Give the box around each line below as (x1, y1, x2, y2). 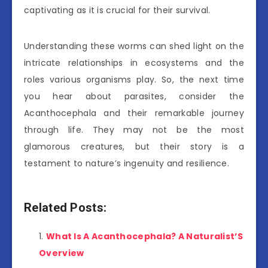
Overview (39, 247, 84, 260)
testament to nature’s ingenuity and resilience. (24, 157, 230, 169)
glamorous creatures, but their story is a (24, 140, 244, 153)
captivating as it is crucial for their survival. (24, 4, 211, 16)
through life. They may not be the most (24, 123, 244, 136)
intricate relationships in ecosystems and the (24, 56, 244, 69)
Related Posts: (24, 200, 107, 215)
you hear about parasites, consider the (24, 90, 244, 102)
